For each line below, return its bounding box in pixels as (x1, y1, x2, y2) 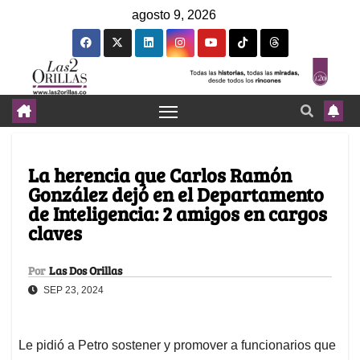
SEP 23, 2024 (41, 284, 104, 297)
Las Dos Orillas (49, 263, 122, 279)
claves (28, 219, 82, 247)
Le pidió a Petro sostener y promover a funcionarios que (18, 338, 336, 353)
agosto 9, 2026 (132, 8, 216, 22)
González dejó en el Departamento (28, 181, 324, 208)
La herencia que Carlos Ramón (28, 162, 292, 189)
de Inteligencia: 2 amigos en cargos (28, 200, 327, 227)
